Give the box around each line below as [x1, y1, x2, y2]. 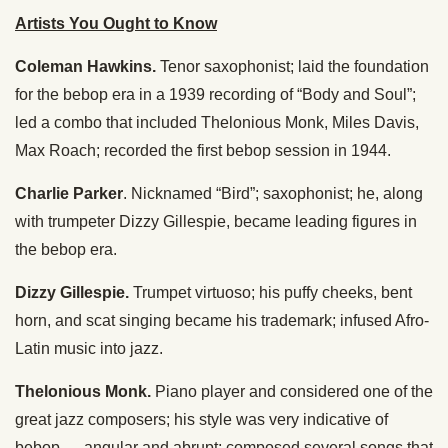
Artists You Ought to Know [15, 15, 217, 33]
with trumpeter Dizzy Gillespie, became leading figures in [15, 213, 417, 231]
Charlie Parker [15, 185, 123, 203]
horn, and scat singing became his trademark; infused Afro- [15, 312, 429, 330]
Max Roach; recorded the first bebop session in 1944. [15, 142, 391, 160]
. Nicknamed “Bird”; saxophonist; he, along [123, 185, 423, 203]
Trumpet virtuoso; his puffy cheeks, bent [129, 284, 412, 302]
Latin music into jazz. [15, 340, 163, 358]
